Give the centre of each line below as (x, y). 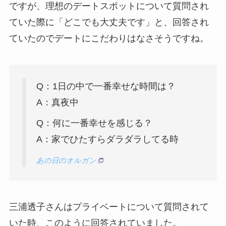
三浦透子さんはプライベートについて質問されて (109, 207)
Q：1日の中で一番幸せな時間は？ (106, 87)
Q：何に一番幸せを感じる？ (94, 123)
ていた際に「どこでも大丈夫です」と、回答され (109, 22)
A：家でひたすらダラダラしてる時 (107, 139)
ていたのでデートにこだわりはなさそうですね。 (109, 39)
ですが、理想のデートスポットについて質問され (109, 6)
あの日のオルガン (66, 161)
